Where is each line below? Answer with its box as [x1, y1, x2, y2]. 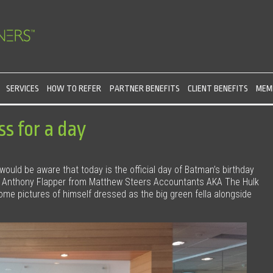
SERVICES [6, 83, 40, 94]
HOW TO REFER [47, 83, 102, 94]
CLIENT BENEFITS [187, 83, 248, 94]
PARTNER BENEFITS [109, 83, 180, 94]
